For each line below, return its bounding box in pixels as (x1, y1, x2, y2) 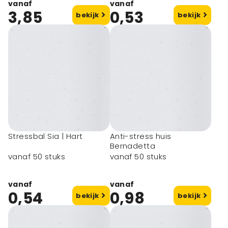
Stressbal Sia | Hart (8, 131, 83, 141)
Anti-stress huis (109, 131, 172, 141)
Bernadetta (109, 140, 155, 151)
